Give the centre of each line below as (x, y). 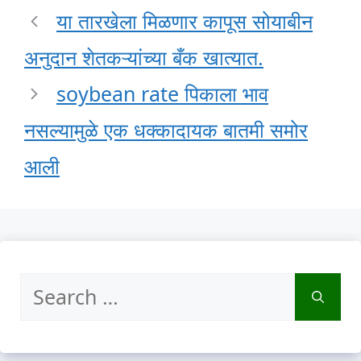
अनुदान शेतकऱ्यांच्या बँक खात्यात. (144, 57)
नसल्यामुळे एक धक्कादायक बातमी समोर (166, 129)
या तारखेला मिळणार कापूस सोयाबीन (185, 21)
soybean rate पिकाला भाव (162, 93)
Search (51, 286)
